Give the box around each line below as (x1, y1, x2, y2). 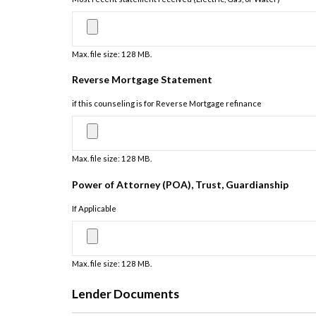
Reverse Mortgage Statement (72, 73, 212, 86)
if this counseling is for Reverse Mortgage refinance (72, 99, 262, 109)
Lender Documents (72, 286, 179, 301)
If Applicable (72, 203, 116, 213)
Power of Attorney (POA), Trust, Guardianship (72, 178, 288, 190)
